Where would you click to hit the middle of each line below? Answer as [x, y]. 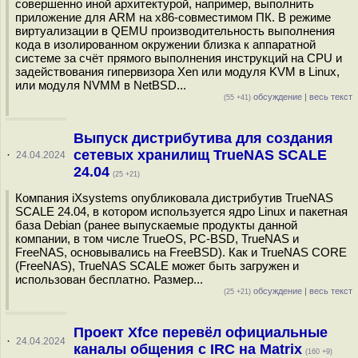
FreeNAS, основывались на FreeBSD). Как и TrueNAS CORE [181, 252]
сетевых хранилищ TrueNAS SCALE [200, 155]
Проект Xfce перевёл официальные [200, 332]
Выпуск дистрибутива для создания [203, 138]
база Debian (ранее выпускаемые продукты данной [156, 225]
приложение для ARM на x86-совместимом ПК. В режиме [173, 17]
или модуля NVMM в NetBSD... [101, 85]
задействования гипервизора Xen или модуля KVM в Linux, [177, 72]
